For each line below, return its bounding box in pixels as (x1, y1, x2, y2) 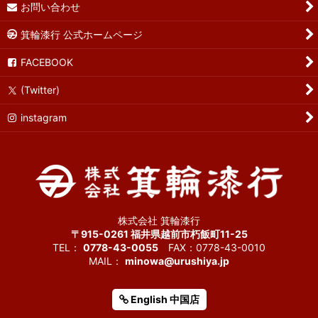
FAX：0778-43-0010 (158, 241, 265, 253)
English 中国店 (128, 293, 199, 305)
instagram (21, 111, 67, 124)
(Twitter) (21, 84, 60, 96)
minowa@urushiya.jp (125, 255, 229, 267)
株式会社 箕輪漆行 (118, 214, 200, 226)
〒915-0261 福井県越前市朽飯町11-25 (70, 228, 248, 240)
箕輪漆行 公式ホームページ (21, 28, 143, 40)
